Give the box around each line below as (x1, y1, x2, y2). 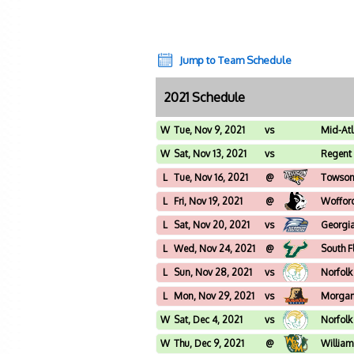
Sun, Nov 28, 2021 (174, 266, 252, 278)
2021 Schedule (164, 89, 245, 105)
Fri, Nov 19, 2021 (174, 195, 243, 207)
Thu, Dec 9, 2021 (174, 337, 244, 349)
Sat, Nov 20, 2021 (174, 219, 250, 231)
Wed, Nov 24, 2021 (174, 243, 255, 254)
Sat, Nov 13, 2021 (174, 148, 247, 160)
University (278, 143, 321, 155)
